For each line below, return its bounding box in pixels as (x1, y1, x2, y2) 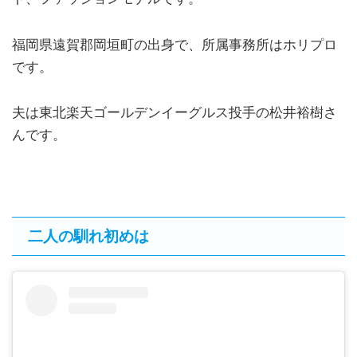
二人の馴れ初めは (28, 227, 149, 245)
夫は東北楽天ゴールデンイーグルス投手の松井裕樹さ (12, 105, 337, 121)
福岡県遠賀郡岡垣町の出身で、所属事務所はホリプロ (12, 37, 337, 53)
